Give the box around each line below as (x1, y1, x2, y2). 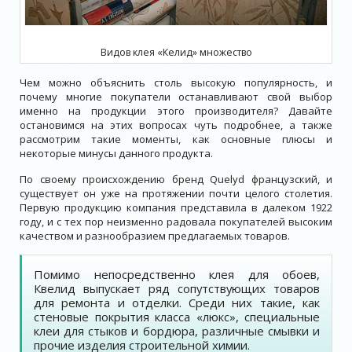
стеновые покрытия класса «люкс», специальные (34, 308, 320, 324)
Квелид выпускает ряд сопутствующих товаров (34, 280, 320, 296)
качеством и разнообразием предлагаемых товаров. (20, 228, 290, 243)
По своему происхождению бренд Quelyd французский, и (20, 171, 332, 186)
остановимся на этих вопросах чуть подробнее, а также (20, 117, 332, 132)
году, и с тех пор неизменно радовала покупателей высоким (20, 214, 332, 229)
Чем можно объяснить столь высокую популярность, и (20, 75, 332, 90)
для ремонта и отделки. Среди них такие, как (34, 294, 320, 310)
